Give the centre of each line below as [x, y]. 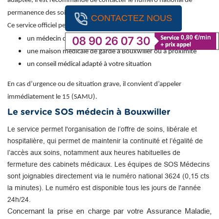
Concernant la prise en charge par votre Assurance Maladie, [109, 211]
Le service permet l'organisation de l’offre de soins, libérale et [102, 129]
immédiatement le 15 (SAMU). [52, 97]
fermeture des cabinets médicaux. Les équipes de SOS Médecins [109, 164]
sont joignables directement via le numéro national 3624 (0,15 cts [108, 176]
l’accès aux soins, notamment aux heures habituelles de [94, 152]
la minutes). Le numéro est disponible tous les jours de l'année [104, 187]
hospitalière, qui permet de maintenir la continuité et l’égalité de [105, 141]
